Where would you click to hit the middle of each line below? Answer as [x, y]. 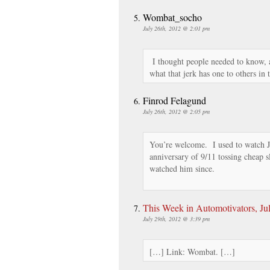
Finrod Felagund [174, 100]
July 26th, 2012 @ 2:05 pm [176, 111]
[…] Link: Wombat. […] [192, 251]
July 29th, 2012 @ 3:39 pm [176, 218]
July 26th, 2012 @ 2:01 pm [176, 28]
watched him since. [182, 168]
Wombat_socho [172, 17]
